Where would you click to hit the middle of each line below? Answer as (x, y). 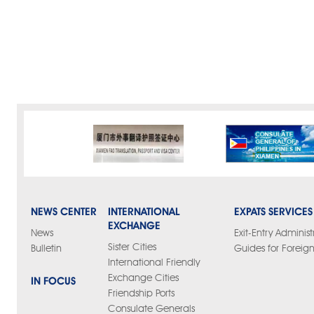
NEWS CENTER (64, 212)
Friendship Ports (141, 294)
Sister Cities (132, 247)
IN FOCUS (53, 281)
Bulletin (46, 249)
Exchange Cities (143, 278)
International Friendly (154, 263)
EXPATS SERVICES (273, 212)
